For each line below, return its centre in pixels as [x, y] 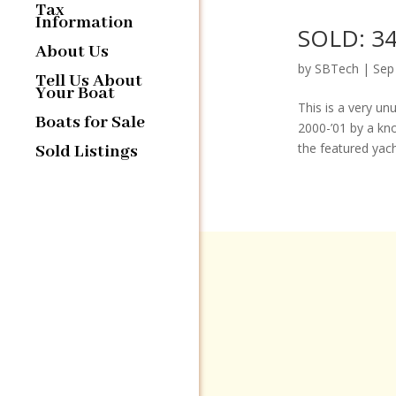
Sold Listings [87, 151]
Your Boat [75, 93]
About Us [72, 51]
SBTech [336, 68]
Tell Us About [89, 80]
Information [84, 22]
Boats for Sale [90, 122]
